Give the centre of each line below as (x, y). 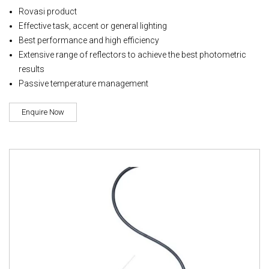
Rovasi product (48, 11)
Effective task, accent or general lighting (93, 26)
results (32, 69)
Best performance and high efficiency (89, 40)
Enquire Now (43, 112)
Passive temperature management (83, 83)
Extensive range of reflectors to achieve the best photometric (132, 54)
